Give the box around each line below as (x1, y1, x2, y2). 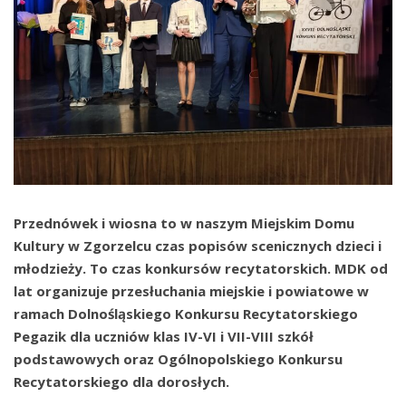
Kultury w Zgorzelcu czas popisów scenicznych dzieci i (14, 236, 382, 255)
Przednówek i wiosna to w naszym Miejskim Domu (14, 213, 354, 232)
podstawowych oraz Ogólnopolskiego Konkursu (14, 349, 343, 368)
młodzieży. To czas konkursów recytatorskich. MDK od (14, 258, 388, 277)
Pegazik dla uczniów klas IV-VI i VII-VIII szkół (14, 326, 314, 345)
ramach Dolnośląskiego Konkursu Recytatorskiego (14, 304, 358, 323)
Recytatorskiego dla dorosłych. (14, 372, 229, 391)
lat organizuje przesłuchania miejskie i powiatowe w (14, 281, 369, 300)
